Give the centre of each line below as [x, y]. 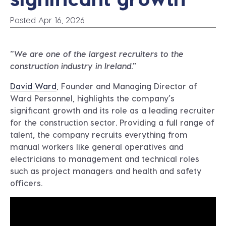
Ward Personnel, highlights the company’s [92, 98]
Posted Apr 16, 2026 [47, 20]
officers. [26, 183]
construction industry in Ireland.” [73, 66]
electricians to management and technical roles [105, 159]
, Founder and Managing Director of [127, 86]
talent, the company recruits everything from [99, 134]
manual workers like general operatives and [97, 147]
